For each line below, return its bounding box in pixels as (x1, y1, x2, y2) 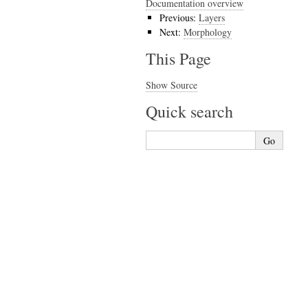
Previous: (159, 11, 199, 24)
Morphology (184, 25, 232, 38)
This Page (146, 47, 211, 69)
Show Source (146, 78, 197, 91)
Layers (199, 11, 225, 24)
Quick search (146, 100, 233, 122)
